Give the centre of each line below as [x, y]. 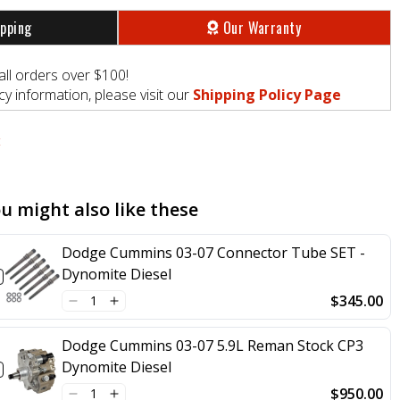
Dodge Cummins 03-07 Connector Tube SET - [214, 252]
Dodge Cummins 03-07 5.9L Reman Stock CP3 [213, 345]
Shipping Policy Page [267, 94]
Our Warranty [262, 27]
